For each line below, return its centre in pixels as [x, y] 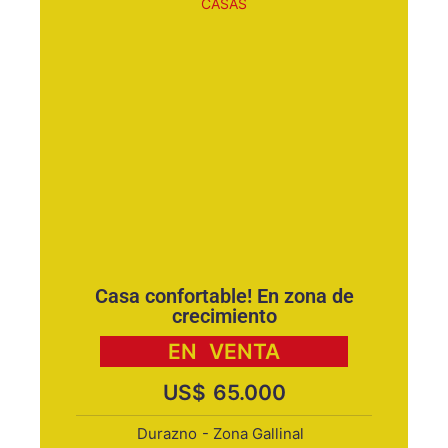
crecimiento [224, 316]
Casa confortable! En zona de [224, 296]
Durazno [167, 433]
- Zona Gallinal [253, 433]
